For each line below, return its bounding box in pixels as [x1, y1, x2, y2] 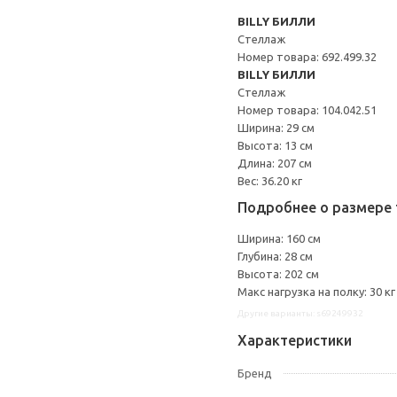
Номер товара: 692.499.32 [237, 51, 377, 63]
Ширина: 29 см [237, 121, 315, 134]
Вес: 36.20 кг [237, 175, 302, 187]
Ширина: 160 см [237, 232, 321, 245]
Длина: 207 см [237, 157, 312, 169]
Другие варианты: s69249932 [237, 308, 363, 318]
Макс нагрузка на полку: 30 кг [237, 285, 395, 298]
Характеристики [237, 332, 352, 348]
